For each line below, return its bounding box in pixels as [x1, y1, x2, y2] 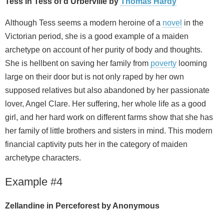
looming [176, 59, 207, 68]
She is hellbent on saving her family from [5, 59, 150, 68]
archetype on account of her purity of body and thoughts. [5, 45, 202, 54]
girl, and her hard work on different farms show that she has [5, 113, 213, 122]
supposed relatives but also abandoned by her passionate [5, 86, 209, 95]
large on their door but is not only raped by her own [5, 72, 184, 81]
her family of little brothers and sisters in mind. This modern [5, 126, 212, 135]
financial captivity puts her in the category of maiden [5, 140, 187, 149]
